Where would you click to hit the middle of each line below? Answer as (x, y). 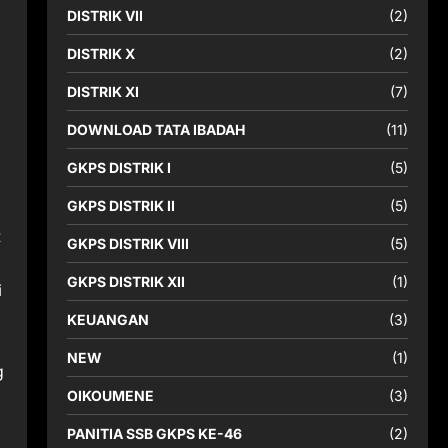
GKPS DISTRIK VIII (127, 243)
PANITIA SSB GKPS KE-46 (154, 433)
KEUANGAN (107, 319)
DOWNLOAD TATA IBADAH (155, 129)
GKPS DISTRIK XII (125, 281)
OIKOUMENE (110, 395)
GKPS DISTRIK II (120, 205)
